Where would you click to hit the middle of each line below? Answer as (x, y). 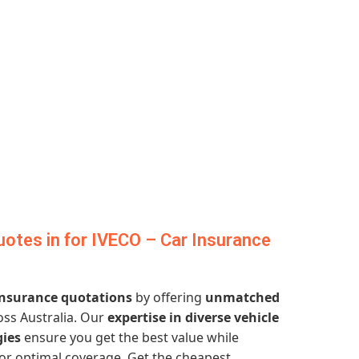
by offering (169, 297)
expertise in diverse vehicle (193, 317)
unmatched (242, 297)
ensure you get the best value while (130, 337)
